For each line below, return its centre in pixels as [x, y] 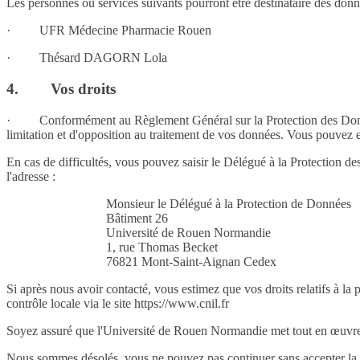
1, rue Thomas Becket [162, 247]
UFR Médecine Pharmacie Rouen [125, 31]
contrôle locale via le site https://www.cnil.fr [118, 303]
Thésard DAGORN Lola [103, 58]
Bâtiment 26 [137, 218]
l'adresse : [31, 176]
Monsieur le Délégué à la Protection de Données [229, 203]
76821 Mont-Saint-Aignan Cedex [191, 261]
